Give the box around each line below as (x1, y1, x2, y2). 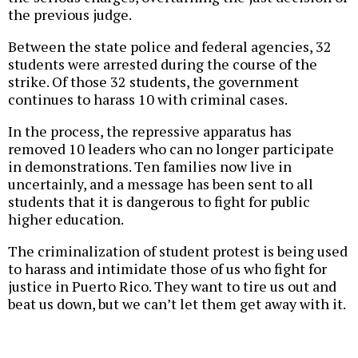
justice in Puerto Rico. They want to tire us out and (8, 276, 336, 296)
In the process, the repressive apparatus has (8, 121, 292, 141)
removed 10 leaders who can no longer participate (8, 139, 334, 159)
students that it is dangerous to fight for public (8, 192, 310, 212)
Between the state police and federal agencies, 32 (8, 37, 332, 57)
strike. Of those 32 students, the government (8, 72, 299, 92)
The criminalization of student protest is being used (8, 241, 348, 261)
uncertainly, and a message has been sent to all (8, 174, 313, 194)
